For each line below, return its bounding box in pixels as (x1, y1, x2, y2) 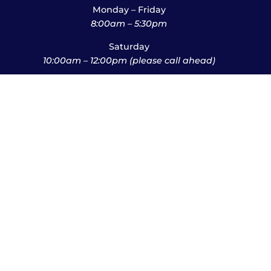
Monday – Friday (92, 4, 166, 15)
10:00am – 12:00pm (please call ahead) (42, 54, 215, 66)
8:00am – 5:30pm (91, 18, 168, 29)
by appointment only (82, 91, 177, 103)
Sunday (112, 77, 146, 89)
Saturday (108, 41, 149, 52)
